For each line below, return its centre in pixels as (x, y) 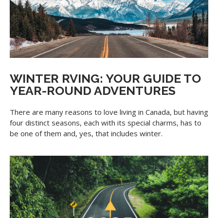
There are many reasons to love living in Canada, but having (109, 112)
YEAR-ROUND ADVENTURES (93, 91)
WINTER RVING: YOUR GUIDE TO (105, 79)
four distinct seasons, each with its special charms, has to (106, 123)
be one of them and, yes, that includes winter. (86, 134)
